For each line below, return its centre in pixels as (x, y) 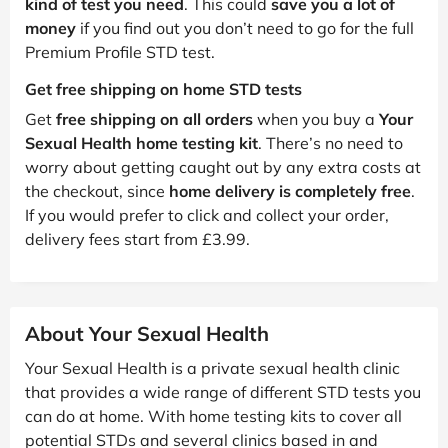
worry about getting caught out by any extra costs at (223, 166)
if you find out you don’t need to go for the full (245, 27)
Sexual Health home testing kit (141, 142)
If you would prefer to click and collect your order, (207, 214)
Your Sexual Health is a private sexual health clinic (212, 367)
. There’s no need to (330, 142)
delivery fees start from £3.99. (137, 238)
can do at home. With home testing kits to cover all (213, 415)
